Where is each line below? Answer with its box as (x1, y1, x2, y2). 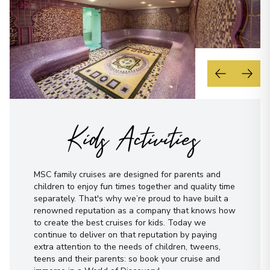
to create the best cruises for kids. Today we (34, 216, 206, 228)
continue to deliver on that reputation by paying (34, 228, 217, 240)
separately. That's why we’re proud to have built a (34, 192, 228, 204)
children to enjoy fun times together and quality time (34, 180, 235, 192)
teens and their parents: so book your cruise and (34, 253, 220, 265)
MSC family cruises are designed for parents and (34, 168, 221, 180)
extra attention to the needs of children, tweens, (34, 240, 221, 253)
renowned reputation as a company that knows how (34, 204, 236, 216)
